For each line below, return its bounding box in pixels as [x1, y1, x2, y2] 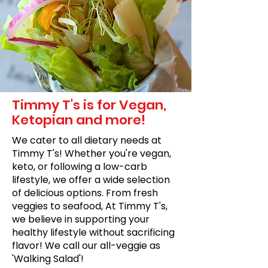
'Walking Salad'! [12, 252, 84, 266]
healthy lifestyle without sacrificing [12, 226, 175, 239]
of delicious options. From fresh [12, 186, 158, 200]
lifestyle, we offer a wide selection [12, 173, 170, 187]
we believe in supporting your [12, 212, 150, 226]
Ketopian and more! [12, 111, 145, 129]
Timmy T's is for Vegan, [12, 96, 166, 114]
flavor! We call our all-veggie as [12, 239, 160, 252]
